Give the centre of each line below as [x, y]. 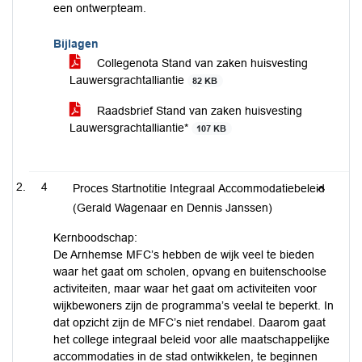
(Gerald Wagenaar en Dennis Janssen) [172, 208]
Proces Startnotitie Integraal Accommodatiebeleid [198, 188]
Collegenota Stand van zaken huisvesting [201, 63]
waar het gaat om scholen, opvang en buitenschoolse [190, 271]
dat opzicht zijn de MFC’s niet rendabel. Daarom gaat [189, 322]
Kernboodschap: [95, 238]
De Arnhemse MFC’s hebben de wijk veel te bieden [184, 255]
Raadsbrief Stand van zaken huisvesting [198, 111]
